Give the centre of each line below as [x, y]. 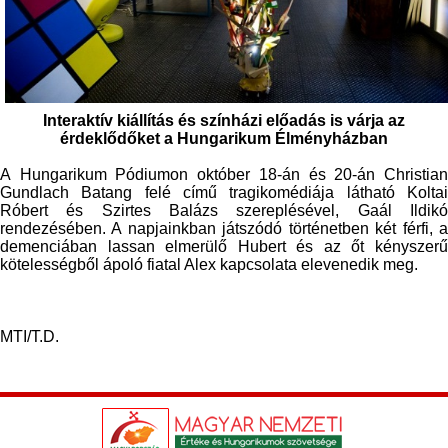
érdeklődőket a [118, 138]
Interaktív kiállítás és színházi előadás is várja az [224, 120]
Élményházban [329, 138]
